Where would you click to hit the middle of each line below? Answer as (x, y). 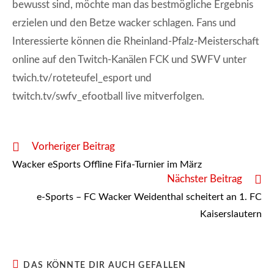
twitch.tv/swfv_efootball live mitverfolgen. (108, 96)
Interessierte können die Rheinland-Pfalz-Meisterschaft (136, 41)
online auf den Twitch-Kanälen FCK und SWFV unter (129, 60)
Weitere (26, 145)
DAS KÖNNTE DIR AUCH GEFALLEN (105, 265)
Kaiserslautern (231, 214)
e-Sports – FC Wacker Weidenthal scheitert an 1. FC (149, 197)
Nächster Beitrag (205, 179)
